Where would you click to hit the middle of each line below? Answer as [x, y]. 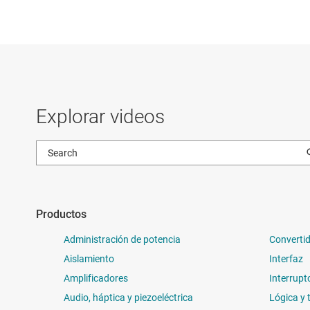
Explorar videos [100, 116]
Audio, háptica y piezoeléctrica [128, 297]
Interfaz [286, 258]
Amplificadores [96, 278]
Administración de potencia [122, 239]
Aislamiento [89, 258]
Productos [61, 214]
